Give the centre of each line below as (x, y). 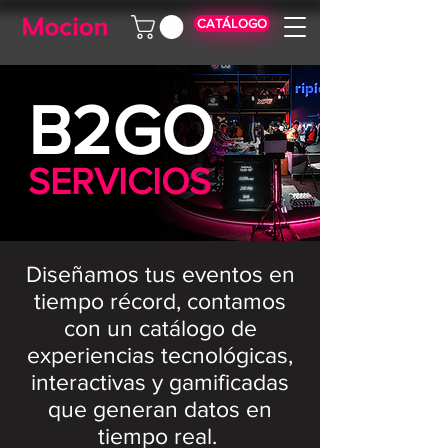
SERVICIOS (119, 181)
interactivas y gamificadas (160, 381)
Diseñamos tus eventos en (160, 273)
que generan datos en (160, 408)
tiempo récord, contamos (160, 300)
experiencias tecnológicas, (160, 354)
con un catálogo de (160, 327)
